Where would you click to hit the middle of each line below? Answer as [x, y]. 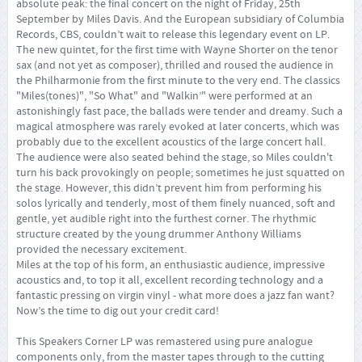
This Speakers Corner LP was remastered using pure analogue [164, 341]
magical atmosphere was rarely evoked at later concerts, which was [178, 126]
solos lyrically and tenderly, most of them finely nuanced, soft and [176, 203]
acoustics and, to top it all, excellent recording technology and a [170, 280]
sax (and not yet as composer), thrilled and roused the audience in [175, 65]
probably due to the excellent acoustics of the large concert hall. [171, 142]
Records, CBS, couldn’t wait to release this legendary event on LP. [173, 34]
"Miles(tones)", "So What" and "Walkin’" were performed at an [164, 96]
